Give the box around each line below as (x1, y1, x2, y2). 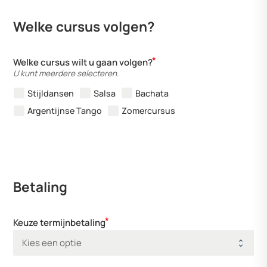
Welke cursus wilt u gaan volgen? (13, 55, 153, 69)
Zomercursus (122, 105, 176, 117)
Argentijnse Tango (27, 105, 103, 117)
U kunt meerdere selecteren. (13, 67, 119, 79)
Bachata (135, 87, 169, 99)
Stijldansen (27, 87, 74, 99)
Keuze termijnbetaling (13, 216, 106, 229)
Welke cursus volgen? (13, 17, 155, 36)
